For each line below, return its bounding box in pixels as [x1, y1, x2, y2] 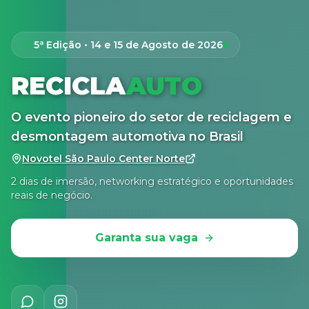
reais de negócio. [11, 189, 92, 201]
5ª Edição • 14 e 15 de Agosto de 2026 [34, 39, 223, 51]
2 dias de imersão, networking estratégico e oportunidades [11, 175, 293, 188]
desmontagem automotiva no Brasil [11, 129, 243, 144]
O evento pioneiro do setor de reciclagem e [11, 110, 292, 125]
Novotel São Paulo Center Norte [22, 152, 185, 165]
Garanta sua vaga [94, 231, 198, 244]
